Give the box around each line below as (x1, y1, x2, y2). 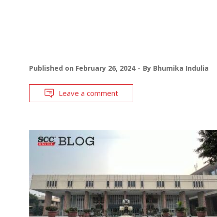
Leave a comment (59, 88, 118, 98)
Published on (29, 63, 76, 73)
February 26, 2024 (76, 63, 135, 73)
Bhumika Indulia (153, 63, 209, 73)
